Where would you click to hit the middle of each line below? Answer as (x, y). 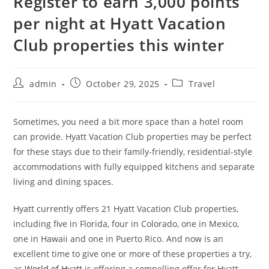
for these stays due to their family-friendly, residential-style (133, 152)
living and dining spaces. (64, 182)
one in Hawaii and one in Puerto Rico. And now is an (119, 239)
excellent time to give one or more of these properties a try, (133, 254)
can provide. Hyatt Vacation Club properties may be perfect (133, 137)
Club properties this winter (119, 45)
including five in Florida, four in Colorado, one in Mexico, (126, 224)
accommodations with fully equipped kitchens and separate (134, 167)
